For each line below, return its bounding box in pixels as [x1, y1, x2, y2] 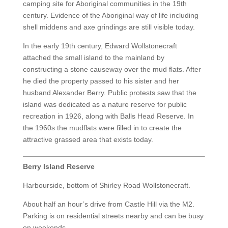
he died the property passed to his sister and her [22, 77, 179, 85]
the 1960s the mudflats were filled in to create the [22, 124, 182, 132]
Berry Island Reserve [22, 162, 95, 171]
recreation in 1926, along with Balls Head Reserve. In [22, 112, 194, 121]
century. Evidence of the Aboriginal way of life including [22, 11, 198, 20]
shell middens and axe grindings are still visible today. [22, 23, 195, 32]
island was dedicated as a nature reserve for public [22, 100, 187, 109]
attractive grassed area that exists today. [22, 135, 153, 144]
